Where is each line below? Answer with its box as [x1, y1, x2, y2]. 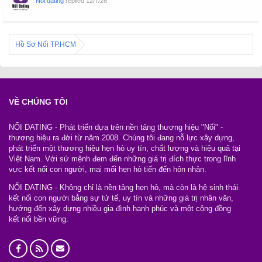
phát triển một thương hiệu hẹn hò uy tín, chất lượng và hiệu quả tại [9, 143, 240, 153]
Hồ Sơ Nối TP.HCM [15, 40, 76, 49]
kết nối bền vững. [9, 214, 68, 223]
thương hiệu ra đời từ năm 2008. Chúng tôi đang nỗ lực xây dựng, [9, 133, 235, 142]
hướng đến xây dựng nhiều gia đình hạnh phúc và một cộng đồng [9, 204, 231, 213]
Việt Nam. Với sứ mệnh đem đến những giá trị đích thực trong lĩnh [9, 154, 236, 163]
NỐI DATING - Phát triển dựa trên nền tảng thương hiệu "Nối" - [9, 122, 223, 132]
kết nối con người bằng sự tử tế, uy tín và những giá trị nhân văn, [9, 193, 233, 202]
